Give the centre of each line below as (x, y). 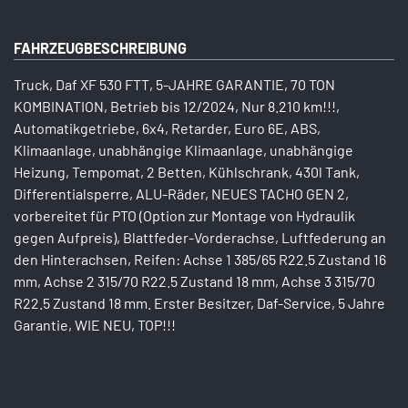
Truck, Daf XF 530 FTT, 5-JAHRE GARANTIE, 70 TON (174, 85)
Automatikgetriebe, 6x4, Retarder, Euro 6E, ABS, (167, 128)
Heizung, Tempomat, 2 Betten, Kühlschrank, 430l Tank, (187, 172)
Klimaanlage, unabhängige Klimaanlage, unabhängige (184, 150)
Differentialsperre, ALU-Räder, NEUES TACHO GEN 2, (181, 194)
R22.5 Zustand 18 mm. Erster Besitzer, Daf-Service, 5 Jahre (199, 303)
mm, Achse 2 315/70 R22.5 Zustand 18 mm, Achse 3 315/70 (194, 281)
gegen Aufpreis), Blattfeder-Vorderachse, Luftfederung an (200, 238)
